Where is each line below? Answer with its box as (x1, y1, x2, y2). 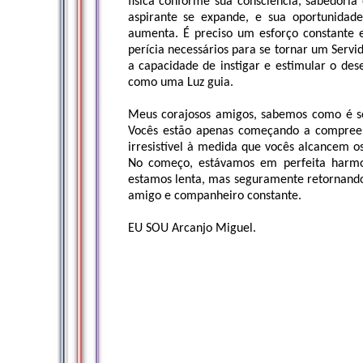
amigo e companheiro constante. (127, 190, 301, 203)
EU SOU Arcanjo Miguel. (127, 222, 256, 235)
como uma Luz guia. (127, 76, 233, 89)
